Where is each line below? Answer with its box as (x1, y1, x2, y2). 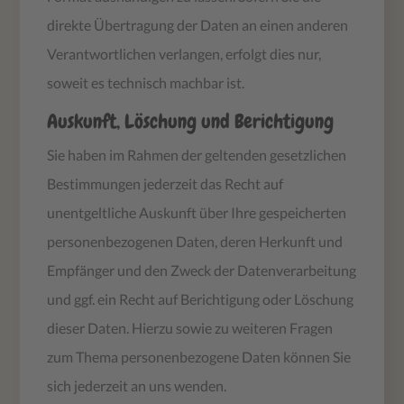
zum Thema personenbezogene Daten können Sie (47, 347, 352, 365)
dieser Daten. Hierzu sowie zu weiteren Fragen (47, 318, 334, 336)
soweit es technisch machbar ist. (47, 73, 245, 91)
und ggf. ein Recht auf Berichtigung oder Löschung (47, 289, 354, 308)
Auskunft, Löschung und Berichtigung (47, 107, 335, 134)
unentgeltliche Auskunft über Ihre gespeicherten (47, 203, 347, 221)
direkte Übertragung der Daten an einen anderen (47, 15, 349, 33)
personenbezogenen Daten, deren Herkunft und (47, 232, 344, 250)
